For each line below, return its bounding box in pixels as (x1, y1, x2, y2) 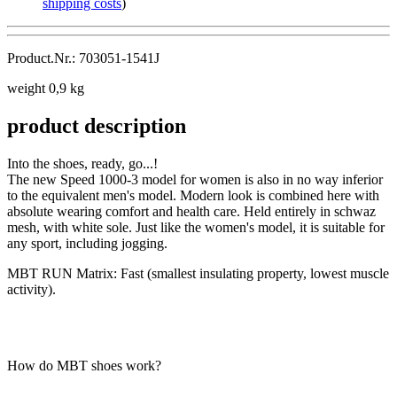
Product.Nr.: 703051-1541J (7, 50, 160, 66)
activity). (7, 281, 56, 297)
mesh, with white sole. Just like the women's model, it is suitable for (7, 219, 385, 235)
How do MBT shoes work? (7, 357, 161, 373)
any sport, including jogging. (7, 235, 167, 251)
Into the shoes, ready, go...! (7, 155, 158, 171)
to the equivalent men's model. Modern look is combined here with (7, 187, 379, 203)
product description (7, 113, 186, 137)
